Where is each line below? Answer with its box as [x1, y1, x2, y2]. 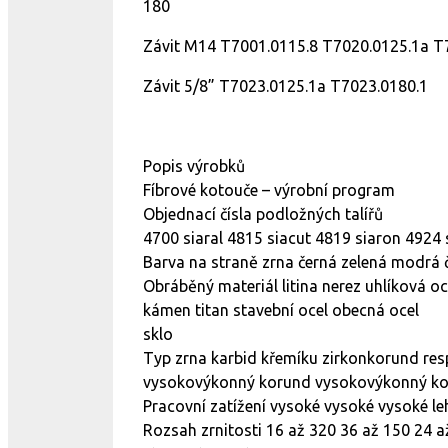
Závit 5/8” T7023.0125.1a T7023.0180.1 [143, 77, 428, 95]
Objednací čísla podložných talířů [143, 205, 383, 223]
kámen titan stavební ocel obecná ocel [143, 301, 419, 319]
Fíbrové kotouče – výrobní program [143, 181, 395, 199]
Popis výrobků [143, 157, 245, 175]
